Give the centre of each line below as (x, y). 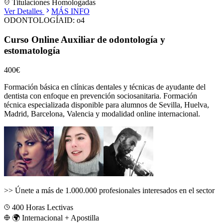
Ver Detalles (24, 11)
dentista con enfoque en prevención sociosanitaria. (83, 96)
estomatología (32, 50)
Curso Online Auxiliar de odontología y (85, 39)
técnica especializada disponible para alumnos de (81, 105)
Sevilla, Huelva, (184, 105)
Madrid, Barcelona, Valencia (49, 113)
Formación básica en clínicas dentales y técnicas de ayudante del (105, 87)
